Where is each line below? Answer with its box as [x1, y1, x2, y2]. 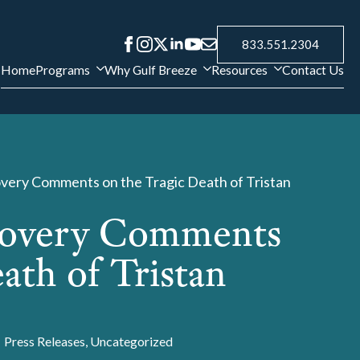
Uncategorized [90, 333, 174, 349]
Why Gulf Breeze [104, 61, 197, 77]
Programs [35, 61, 90, 77]
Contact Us [282, 61, 344, 77]
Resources [211, 61, 268, 77]
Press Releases [4, 333, 86, 349]
